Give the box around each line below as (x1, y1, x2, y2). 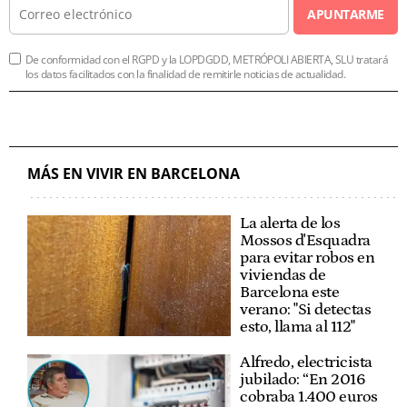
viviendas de (240, 265, 325, 284)
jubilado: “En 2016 (240, 370, 365, 389)
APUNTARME (307, 5, 384, 23)
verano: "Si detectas (240, 300, 371, 319)
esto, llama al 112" (240, 317, 355, 336)
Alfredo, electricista (240, 352, 372, 372)
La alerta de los (240, 213, 340, 233)
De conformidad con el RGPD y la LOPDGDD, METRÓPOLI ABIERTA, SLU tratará (25, 51, 389, 67)
